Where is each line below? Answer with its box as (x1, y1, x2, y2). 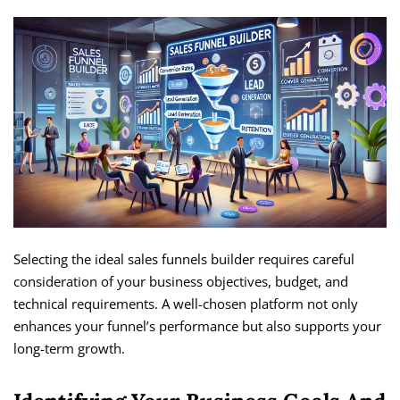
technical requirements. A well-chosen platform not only (13, 295, 358, 313)
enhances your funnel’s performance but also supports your (13, 317, 381, 336)
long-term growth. (13, 339, 125, 358)
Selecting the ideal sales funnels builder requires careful (13, 250, 354, 269)
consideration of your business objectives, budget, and (13, 272, 348, 291)
